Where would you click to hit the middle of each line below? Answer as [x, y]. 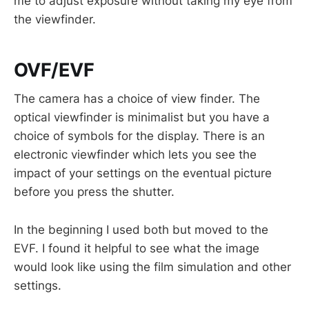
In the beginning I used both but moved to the [141, 229]
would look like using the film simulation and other [152, 267]
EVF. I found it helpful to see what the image [137, 248]
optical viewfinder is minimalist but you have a [142, 118]
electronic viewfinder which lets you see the [135, 155]
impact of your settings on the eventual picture [143, 173]
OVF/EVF [54, 70]
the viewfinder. [55, 20]
